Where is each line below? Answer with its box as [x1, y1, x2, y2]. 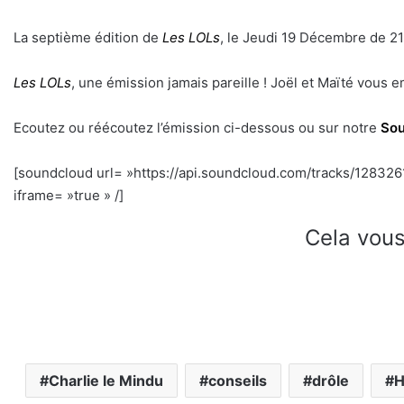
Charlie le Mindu [48, 371, 163, 390]
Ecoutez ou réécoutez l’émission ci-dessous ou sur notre [14, 118, 381, 136]
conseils [207, 371, 267, 390]
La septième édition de [14, 28, 162, 46]
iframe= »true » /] [14, 186, 124, 204]
